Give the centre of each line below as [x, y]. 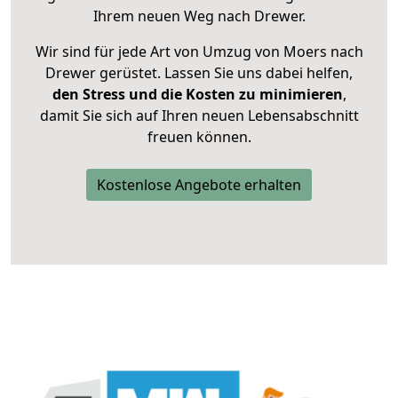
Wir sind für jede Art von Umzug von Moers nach [199, 52]
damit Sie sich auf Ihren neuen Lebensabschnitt [199, 116]
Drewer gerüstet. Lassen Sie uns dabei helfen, [199, 73]
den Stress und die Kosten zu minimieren [197, 95]
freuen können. [199, 137]
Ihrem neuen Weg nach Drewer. [199, 16]
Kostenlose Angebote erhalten [199, 185]
